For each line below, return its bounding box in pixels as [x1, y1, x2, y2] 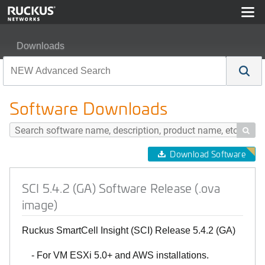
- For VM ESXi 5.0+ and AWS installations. [22, 250, 209, 260]
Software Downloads [9, 96, 168, 119]
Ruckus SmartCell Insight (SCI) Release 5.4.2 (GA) [22, 225, 235, 235]
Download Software [170, 148, 245, 160]
